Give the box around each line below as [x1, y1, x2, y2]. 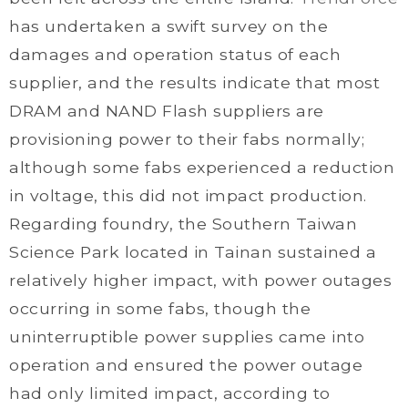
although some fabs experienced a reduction [9, 158, 394, 177]
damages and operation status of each [9, 45, 341, 64]
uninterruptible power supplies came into [9, 327, 364, 346]
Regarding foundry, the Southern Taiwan [9, 214, 357, 233]
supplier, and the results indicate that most [9, 73, 380, 92]
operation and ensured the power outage [9, 355, 362, 374]
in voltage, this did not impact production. [9, 186, 367, 205]
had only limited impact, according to [9, 383, 331, 403]
